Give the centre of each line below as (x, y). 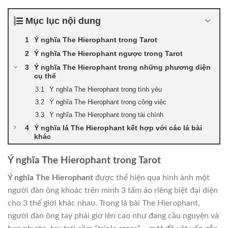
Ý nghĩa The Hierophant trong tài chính (106, 115)
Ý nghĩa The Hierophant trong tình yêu (106, 89)
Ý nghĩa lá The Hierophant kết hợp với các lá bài (118, 127)
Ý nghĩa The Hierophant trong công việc (108, 102)
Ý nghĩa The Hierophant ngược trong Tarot (108, 53)
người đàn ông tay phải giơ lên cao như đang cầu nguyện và (113, 216)
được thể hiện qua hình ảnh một (151, 178)
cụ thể (45, 76)
